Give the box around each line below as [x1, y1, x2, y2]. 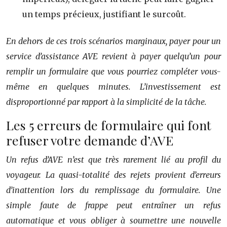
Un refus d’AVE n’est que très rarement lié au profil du [6, 154, 221, 165]
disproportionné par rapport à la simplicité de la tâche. [6, 96, 207, 107]
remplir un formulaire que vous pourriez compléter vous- [6, 66, 221, 77]
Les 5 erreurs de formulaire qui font [6, 116, 211, 133]
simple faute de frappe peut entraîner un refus [6, 200, 221, 210]
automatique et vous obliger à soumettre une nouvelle [6, 215, 221, 225]
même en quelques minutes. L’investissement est [6, 81, 221, 92]
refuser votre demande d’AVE [6, 131, 173, 148]
